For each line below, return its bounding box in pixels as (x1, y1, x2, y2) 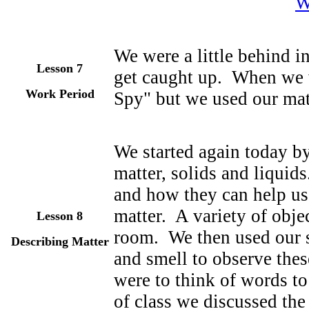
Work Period (25, 87, 94, 101)
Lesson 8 (37, 209, 83, 223)
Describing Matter (10, 235, 109, 248)
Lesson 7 (37, 61, 83, 75)
